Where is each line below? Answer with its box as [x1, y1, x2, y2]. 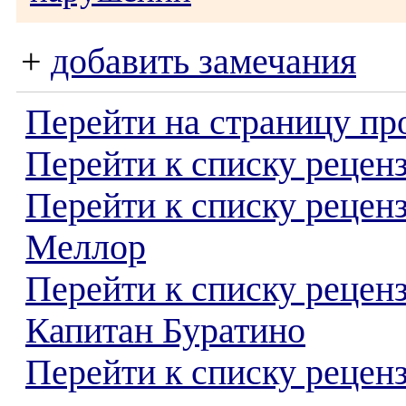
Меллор [25, 227, 146, 267]
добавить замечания [51, 42, 356, 82]
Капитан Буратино [25, 311, 305, 351]
